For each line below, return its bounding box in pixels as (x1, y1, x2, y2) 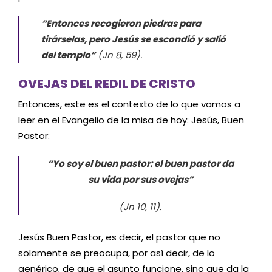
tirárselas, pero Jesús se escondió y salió (41, 33, 226, 46)
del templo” (41, 49, 95, 61)
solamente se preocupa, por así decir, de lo (18, 246, 215, 259)
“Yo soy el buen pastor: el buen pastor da (47, 157, 234, 170)
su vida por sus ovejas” (87, 172, 193, 186)
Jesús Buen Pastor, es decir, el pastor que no (18, 231, 220, 243)
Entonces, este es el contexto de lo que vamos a (18, 98, 240, 110)
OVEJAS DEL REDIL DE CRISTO (18, 75, 195, 92)
